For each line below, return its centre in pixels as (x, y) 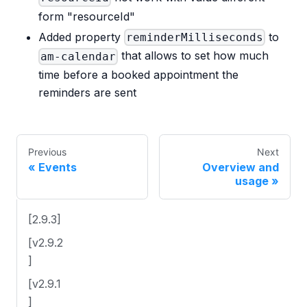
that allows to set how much (194, 56)
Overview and (241, 167)
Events (58, 167)
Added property (81, 37)
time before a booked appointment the (138, 74)
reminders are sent (87, 92)
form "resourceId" (87, 16)
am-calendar (78, 56)
